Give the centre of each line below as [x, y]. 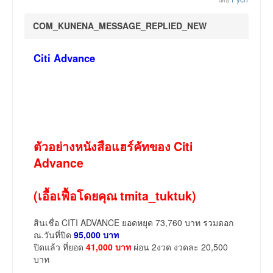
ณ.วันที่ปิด [54, 235]
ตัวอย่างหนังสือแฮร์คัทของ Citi [113, 147]
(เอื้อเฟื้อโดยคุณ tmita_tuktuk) [115, 196]
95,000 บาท [96, 235]
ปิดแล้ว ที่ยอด [60, 247]
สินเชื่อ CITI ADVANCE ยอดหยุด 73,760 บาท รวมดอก [133, 223]
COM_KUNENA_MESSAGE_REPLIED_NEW [120, 26]
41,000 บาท [108, 247]
